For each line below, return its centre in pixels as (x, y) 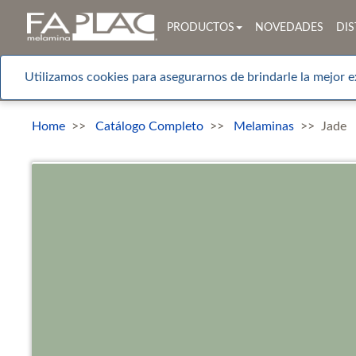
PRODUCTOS (200, 27)
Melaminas (264, 126)
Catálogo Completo (149, 126)
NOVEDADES (289, 27)
